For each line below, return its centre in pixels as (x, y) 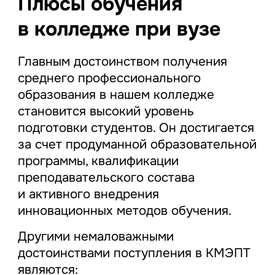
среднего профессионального (109, 78)
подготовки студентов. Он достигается (136, 127)
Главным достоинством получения (122, 61)
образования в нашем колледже (116, 94)
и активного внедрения (88, 194)
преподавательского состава (106, 177)
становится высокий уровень (106, 111)
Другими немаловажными (95, 236)
